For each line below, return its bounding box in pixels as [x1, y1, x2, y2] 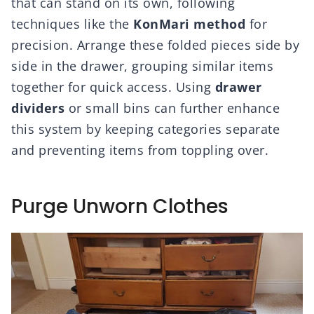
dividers [11, 100, 64, 117]
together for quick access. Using [11, 78, 215, 96]
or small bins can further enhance [64, 100, 280, 117]
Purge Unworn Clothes [11, 193, 228, 221]
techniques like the [11, 15, 133, 33]
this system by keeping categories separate [11, 121, 280, 138]
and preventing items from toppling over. [11, 142, 268, 159]
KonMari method [133, 15, 245, 33]
